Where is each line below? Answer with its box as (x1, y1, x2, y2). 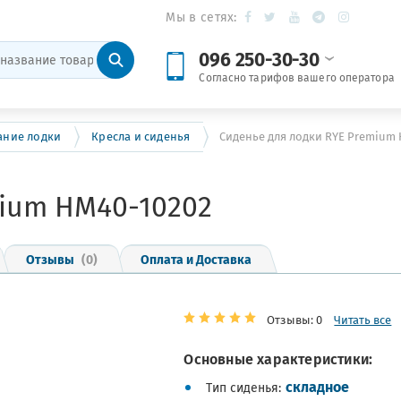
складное (286, 375, 350, 397)
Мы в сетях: (166, 8, 237, 26)
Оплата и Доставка (141, 249, 252, 269)
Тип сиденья (206, 379, 279, 397)
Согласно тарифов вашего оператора (199, 70, 395, 85)
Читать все (334, 311, 392, 328)
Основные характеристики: (183, 347, 373, 370)
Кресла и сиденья (91, 128, 191, 145)
